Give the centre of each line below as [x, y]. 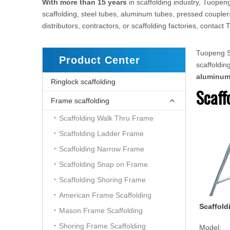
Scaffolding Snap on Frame [103, 164]
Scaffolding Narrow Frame [102, 149]
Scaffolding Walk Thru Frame [106, 118]
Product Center [100, 60]
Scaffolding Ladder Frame [101, 133]
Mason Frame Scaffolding [101, 210]
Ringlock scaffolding [83, 82]
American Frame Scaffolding [105, 195]
